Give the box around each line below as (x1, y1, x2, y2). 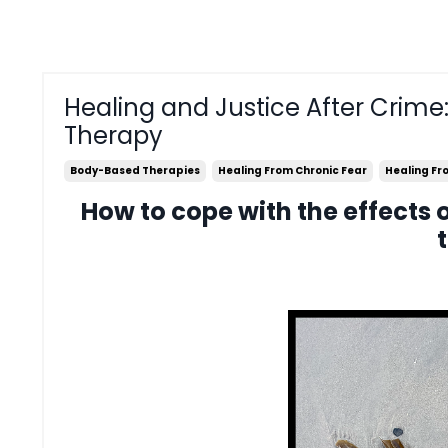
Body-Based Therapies (70, 162, 200, 178)
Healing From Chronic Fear (218, 162, 367, 178)
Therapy (64, 118, 163, 152)
